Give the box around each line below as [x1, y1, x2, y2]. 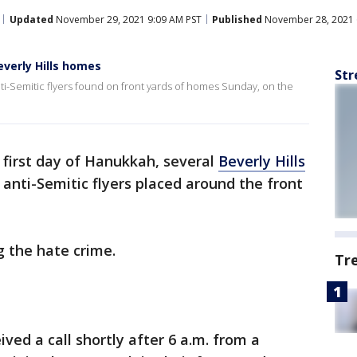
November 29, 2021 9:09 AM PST [53, 12, 202, 26]
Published [212, 12, 262, 26]
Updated [10, 12, 53, 26]
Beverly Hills [218, 151, 305, 171]
